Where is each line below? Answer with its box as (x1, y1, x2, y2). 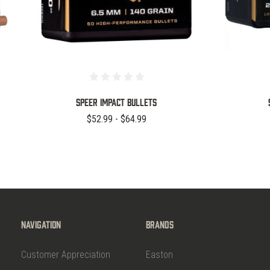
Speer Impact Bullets (76, 95, 157, 108)
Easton (146, 249, 173, 261)
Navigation (21, 218, 61, 231)
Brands (146, 218, 174, 231)
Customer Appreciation (21, 249, 111, 261)
